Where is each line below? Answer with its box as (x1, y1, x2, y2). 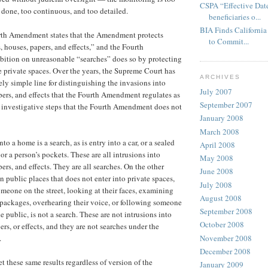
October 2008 (200, 219, 244, 230)
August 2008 (200, 192, 242, 203)
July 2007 (200, 86, 232, 97)
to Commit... (209, 36, 249, 47)
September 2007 (200, 99, 252, 111)
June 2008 (200, 166, 233, 177)
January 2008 (200, 112, 243, 124)
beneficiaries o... (209, 11, 261, 22)
